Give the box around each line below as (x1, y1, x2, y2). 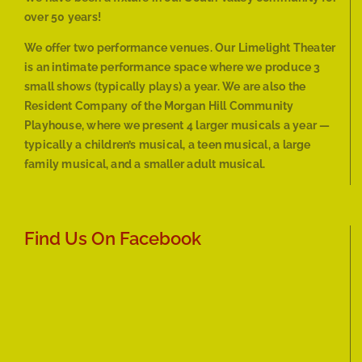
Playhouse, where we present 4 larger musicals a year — (24, 119, 330, 133)
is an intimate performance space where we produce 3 (24, 61, 321, 74)
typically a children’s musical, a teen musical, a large (24, 138, 311, 152)
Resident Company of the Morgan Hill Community (24, 99, 294, 113)
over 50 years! (24, 11, 101, 24)
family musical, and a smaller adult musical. (24, 158, 266, 171)
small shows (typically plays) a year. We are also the (24, 80, 306, 94)
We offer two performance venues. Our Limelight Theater (24, 41, 336, 55)
